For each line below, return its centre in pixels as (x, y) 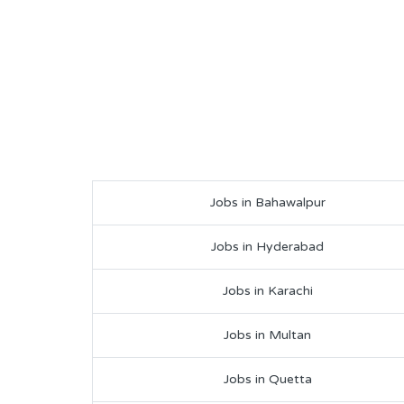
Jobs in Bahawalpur (267, 202)
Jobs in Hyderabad (267, 246)
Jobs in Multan (267, 335)
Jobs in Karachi (267, 290)
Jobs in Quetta (267, 379)
